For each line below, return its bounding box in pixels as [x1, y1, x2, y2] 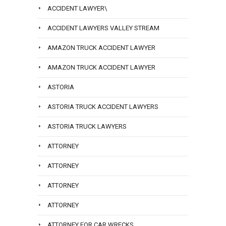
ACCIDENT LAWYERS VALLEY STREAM [47, 24, 159, 32]
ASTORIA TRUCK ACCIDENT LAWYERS [47, 103, 158, 111]
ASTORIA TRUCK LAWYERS [47, 123, 127, 131]
